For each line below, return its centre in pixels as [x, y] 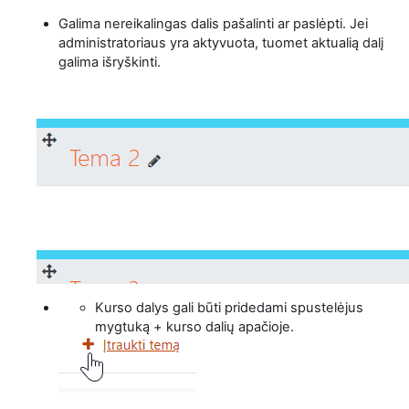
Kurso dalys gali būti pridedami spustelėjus [229, 308]
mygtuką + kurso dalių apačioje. [194, 327]
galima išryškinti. [113, 63]
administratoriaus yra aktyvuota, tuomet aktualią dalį [221, 43]
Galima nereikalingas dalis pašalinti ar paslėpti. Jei [213, 24]
